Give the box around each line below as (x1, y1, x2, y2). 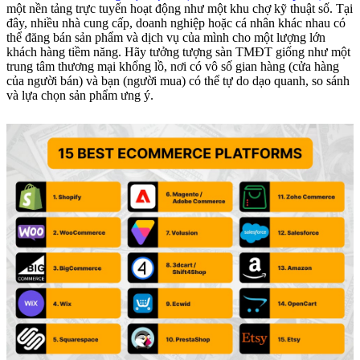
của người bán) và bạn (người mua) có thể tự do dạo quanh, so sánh (6, 73, 350, 88)
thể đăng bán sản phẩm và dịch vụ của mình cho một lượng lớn (6, 30, 325, 44)
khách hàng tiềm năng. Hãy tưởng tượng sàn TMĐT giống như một (6, 44, 350, 59)
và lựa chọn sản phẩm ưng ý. (6, 88, 153, 102)
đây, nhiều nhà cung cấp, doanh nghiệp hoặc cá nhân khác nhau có (6, 15, 346, 30)
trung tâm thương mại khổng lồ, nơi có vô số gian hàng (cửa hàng (6, 59, 339, 73)
